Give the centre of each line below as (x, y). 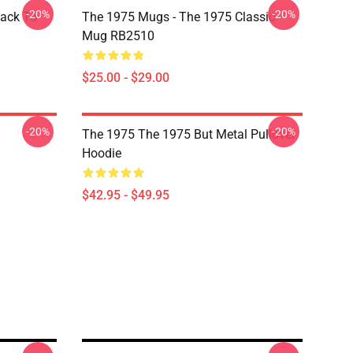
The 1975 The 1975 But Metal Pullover (189, 134)
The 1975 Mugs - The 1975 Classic (178, 17)
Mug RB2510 (118, 36)
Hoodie (102, 153)
